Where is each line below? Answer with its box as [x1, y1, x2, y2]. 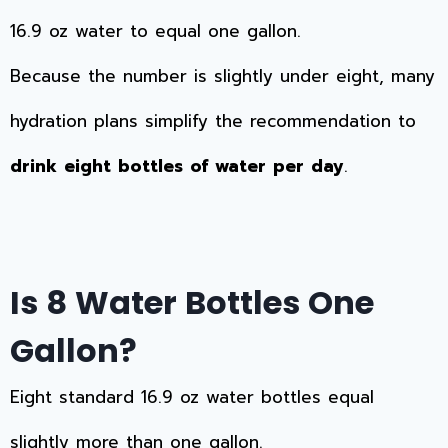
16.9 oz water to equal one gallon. [10, 18, 301, 45]
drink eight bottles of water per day [10, 153, 344, 180]
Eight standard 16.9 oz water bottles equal [10, 384, 374, 411]
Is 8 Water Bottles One [10, 280, 374, 326]
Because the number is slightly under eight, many [10, 63, 435, 90]
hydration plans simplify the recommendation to [10, 108, 416, 135]
